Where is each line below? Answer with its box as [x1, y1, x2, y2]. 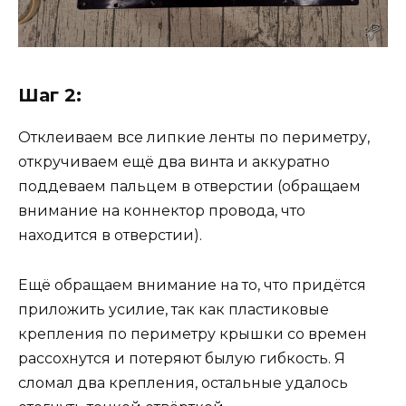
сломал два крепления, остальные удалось [18, 373, 348, 391]
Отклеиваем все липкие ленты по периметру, [18, 129, 370, 147]
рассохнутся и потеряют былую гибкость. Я [18, 349, 345, 367]
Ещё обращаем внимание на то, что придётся [18, 275, 366, 294]
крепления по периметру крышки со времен [18, 324, 367, 343]
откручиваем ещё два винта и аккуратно [18, 153, 330, 171]
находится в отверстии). [18, 227, 202, 245]
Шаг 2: [18, 84, 82, 107]
